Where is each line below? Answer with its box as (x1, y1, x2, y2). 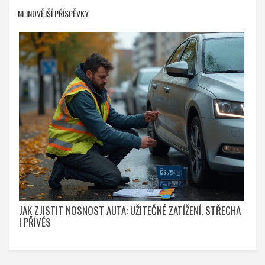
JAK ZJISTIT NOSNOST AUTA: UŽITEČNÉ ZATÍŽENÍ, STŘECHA (19, 202, 241, 218)
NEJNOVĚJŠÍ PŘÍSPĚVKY (18, 7, 89, 20)
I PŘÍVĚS (19, 214, 51, 230)
